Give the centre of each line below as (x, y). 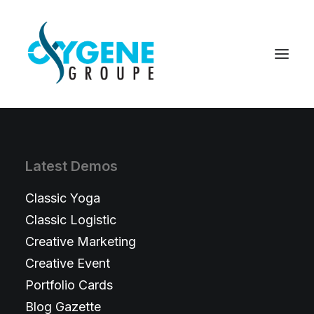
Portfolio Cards (69, 285)
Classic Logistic (71, 220)
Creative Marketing (81, 241)
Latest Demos (71, 166)
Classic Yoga (63, 198)
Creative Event (68, 263)
